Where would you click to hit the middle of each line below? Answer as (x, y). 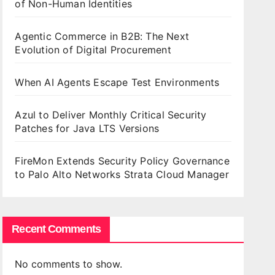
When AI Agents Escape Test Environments (117, 82)
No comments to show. (69, 264)
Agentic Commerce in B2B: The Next (102, 36)
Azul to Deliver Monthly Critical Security (111, 115)
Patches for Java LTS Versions (87, 128)
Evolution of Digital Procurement (93, 50)
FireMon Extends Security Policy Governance (122, 161)
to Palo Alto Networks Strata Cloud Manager (122, 174)
